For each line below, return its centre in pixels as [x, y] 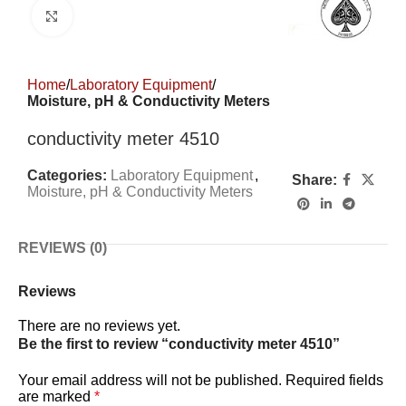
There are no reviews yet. [99, 326]
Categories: [67, 175]
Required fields [334, 380]
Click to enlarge [121, 16]
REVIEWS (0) [63, 248]
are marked [56, 396]
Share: [315, 179]
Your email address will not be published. [150, 380]
